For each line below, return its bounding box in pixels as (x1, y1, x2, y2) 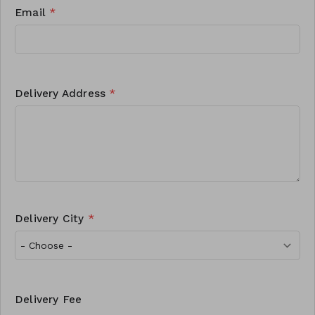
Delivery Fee (15, 292, 82, 306)
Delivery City (15, 212, 88, 225)
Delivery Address (15, 86, 110, 100)
